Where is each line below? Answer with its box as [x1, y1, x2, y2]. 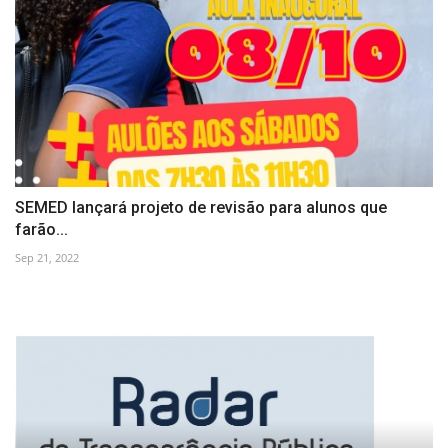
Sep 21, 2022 [15, 250, 79, 266]
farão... [15, 220, 68, 240]
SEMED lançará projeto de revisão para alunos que [15, 198, 387, 218]
